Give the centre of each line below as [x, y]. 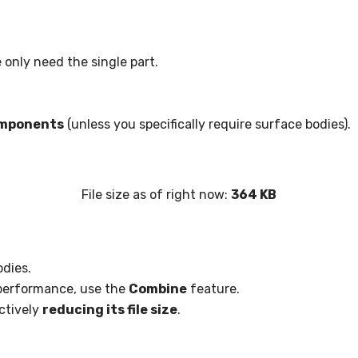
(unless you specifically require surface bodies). [207, 124]
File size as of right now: [156, 195]
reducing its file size [110, 310]
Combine [158, 289]
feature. [213, 289]
